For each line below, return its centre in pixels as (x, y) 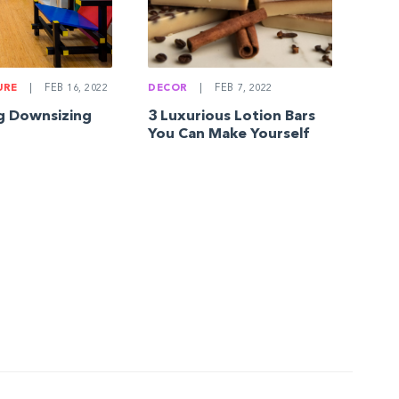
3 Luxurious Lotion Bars (232, 116)
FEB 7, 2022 (242, 88)
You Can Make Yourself (229, 134)
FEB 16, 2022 (75, 89)
